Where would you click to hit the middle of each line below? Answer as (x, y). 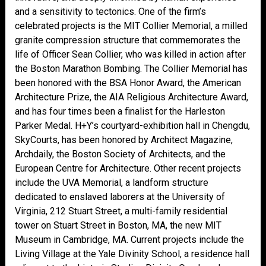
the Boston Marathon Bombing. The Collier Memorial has (131, 69)
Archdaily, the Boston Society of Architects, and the (120, 154)
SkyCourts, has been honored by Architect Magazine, (124, 140)
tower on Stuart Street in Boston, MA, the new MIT (118, 225)
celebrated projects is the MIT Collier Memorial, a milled (131, 26)
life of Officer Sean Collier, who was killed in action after (130, 54)
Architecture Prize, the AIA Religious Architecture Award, (132, 97)
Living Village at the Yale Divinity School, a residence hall (132, 254)
